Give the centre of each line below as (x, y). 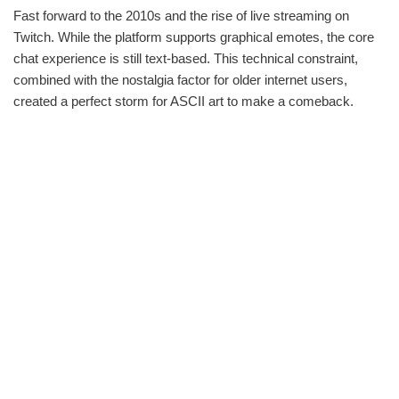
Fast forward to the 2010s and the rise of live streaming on (181, 15)
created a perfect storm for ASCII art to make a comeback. (183, 101)
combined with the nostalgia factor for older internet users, (180, 79)
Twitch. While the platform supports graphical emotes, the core (194, 37)
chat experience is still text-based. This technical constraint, (186, 58)
